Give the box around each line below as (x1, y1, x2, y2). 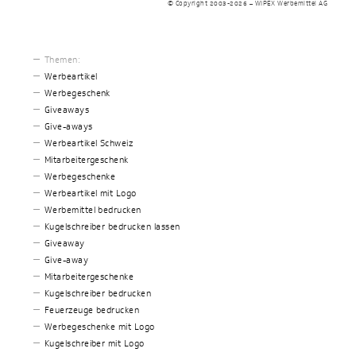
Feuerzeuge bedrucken (44, 304, 140, 317)
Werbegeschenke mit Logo (44, 320, 155, 334)
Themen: (44, 53, 81, 67)
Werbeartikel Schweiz (44, 137, 133, 150)
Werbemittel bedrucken (44, 203, 141, 217)
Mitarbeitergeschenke (44, 270, 134, 284)
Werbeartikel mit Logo (44, 187, 137, 200)
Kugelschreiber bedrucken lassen (44, 220, 180, 234)
